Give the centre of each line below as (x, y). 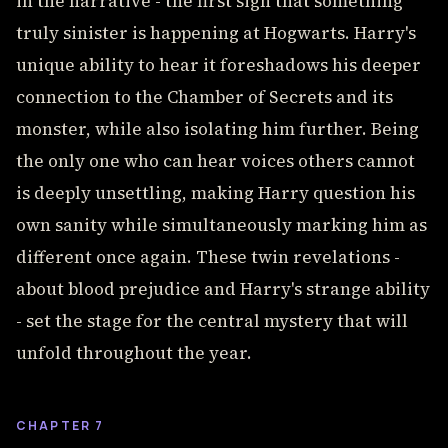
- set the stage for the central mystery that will (212, 321)
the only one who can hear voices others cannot (215, 161)
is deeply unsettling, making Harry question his (215, 193)
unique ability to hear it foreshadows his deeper (218, 65)
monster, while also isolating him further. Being (217, 129)
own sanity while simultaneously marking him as (221, 225)
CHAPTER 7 (60, 425)
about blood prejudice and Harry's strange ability (223, 289)
